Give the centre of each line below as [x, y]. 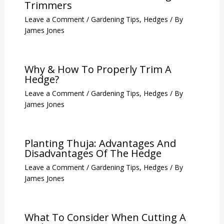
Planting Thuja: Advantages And [100, 143]
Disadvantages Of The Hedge [93, 153]
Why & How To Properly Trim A [98, 69]
